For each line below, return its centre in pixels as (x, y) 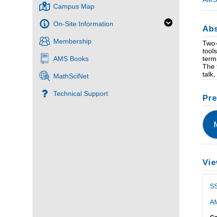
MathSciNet (71, 76)
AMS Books (71, 59)
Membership (73, 41)
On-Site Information (84, 24)
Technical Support (81, 94)
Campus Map (74, 7)
